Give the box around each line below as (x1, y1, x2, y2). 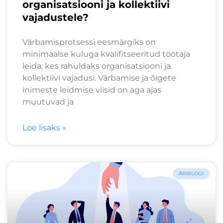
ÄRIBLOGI (179, 170, 204, 177)
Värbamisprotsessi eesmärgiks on (22, 37, 156, 47)
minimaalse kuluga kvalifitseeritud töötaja (22, 49, 190, 59)
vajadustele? (22, 11, 89, 23)
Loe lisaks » (22, 122, 66, 132)
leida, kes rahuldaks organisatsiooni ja (22, 61, 171, 71)
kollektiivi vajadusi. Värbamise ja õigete (22, 73, 176, 83)
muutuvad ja (22, 97, 74, 107)
